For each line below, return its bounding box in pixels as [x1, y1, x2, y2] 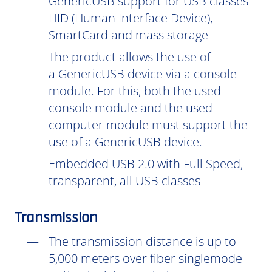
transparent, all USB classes [49, 172, 203, 189]
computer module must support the [49, 117, 248, 133]
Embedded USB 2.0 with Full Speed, [49, 155, 243, 172]
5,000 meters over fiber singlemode [49, 250, 242, 267]
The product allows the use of [49, 49, 211, 65]
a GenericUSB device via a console [49, 66, 237, 82]
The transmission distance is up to [49, 233, 236, 250]
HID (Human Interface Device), [49, 10, 212, 26]
